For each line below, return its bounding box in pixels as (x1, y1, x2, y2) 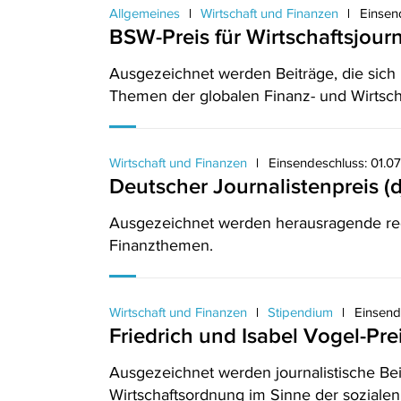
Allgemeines (109, 5, 183, 21)
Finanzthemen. (109, 236, 213, 254)
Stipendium (264, 304, 337, 320)
